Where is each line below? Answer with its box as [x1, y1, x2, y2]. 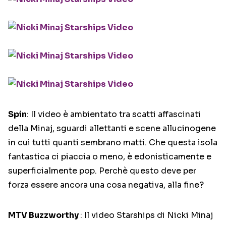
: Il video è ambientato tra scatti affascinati [27, 109, 201, 120]
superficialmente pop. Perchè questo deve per [8, 165, 196, 177]
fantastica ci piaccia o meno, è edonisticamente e [8, 151, 211, 162]
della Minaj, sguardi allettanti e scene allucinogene [8, 123, 216, 134]
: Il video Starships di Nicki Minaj [80, 210, 213, 221]
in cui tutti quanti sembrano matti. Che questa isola [8, 137, 217, 148]
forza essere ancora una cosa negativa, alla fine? [8, 180, 204, 191]
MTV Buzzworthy [8, 210, 80, 221]
